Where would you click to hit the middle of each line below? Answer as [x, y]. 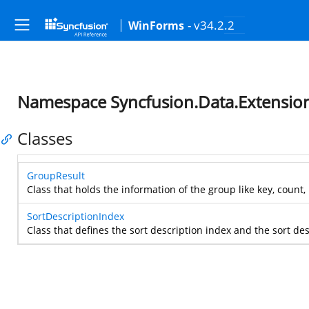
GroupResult [56, 176]
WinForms [156, 26]
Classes [45, 138]
